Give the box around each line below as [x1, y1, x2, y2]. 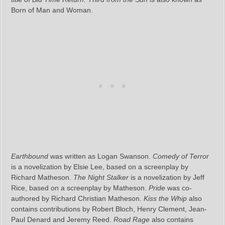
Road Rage [114, 215, 150, 224]
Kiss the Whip [144, 194, 187, 203]
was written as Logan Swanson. [48, 152, 153, 161]
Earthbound [11, 152, 48, 161]
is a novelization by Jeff [129, 173, 204, 182]
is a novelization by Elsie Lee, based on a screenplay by [11, 163, 188, 171]
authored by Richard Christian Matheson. [11, 194, 144, 203]
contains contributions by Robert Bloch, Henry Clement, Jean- [11, 205, 207, 213]
